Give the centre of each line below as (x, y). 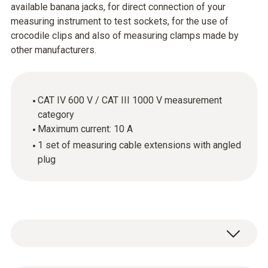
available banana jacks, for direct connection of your (118, 7)
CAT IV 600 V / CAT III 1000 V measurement (130, 100)
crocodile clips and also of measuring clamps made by (125, 36)
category (56, 115)
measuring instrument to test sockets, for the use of (120, 21)
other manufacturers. (54, 50)
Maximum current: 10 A (85, 129)
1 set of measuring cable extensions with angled (139, 145)
